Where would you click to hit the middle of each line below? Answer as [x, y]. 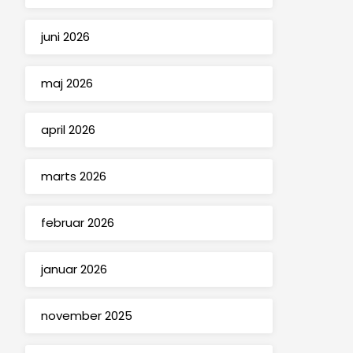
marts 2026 [73, 176]
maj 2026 [67, 84]
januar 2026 [74, 269]
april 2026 [68, 130]
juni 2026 [65, 37]
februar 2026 [77, 223]
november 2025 [86, 316]
